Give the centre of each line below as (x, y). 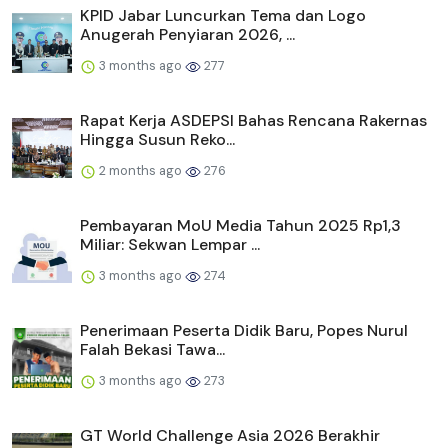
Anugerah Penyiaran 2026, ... (187, 35)
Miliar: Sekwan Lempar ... (170, 245)
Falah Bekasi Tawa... (152, 350)
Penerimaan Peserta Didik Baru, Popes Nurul (244, 331)
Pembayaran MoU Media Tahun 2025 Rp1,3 (240, 226)
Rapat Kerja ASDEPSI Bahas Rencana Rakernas (253, 121)
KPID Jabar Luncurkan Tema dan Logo (223, 16)
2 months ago (140, 171)
